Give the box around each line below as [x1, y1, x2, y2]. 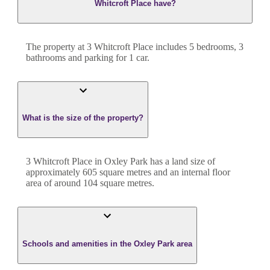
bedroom [194, 41, 230, 52]
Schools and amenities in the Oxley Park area [22, 239, 192, 248]
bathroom [26, 52, 62, 63]
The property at [26, 41, 87, 52]
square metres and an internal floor [97, 167, 230, 178]
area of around [26, 178, 83, 189]
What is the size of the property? [22, 113, 143, 123]
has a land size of [148, 156, 215, 167]
